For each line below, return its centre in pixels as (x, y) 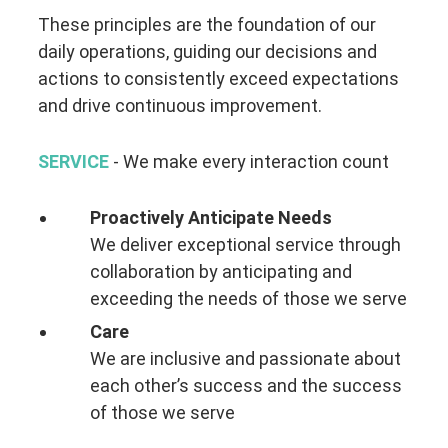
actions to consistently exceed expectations (219, 79)
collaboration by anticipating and (220, 271)
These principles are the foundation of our (207, 25)
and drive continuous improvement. (180, 106)
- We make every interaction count (249, 161)
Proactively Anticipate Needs (210, 217)
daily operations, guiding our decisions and (208, 52)
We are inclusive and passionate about (245, 359)
